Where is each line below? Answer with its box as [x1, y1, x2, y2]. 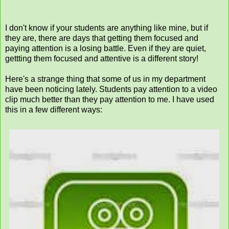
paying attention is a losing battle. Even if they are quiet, [5, 44, 206, 53]
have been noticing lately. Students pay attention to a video [5, 85, 217, 94]
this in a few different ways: [5, 105, 102, 114]
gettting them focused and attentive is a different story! [5, 54, 198, 63]
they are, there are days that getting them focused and [5, 34, 198, 43]
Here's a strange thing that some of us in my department [5, 75, 205, 84]
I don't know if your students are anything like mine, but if [5, 24, 208, 33]
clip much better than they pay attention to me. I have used [5, 95, 214, 104]
